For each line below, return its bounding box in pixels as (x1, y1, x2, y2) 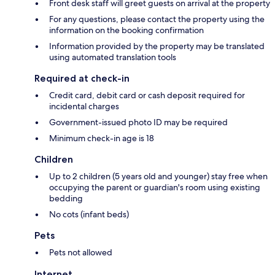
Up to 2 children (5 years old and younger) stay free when (49, 171, 268, 182)
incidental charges (49, 101, 119, 112)
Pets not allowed (49, 247, 112, 258)
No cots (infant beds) (49, 209, 129, 220)
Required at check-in (34, 72, 130, 85)
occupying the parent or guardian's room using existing (49, 182, 260, 193)
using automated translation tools (49, 52, 176, 63)
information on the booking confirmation (49, 25, 204, 36)
